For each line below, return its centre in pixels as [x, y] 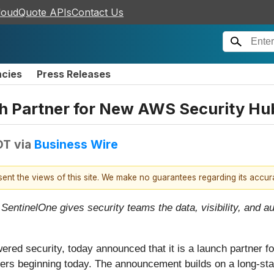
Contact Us [98, 12]
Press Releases [74, 74]
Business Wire [76, 144]
